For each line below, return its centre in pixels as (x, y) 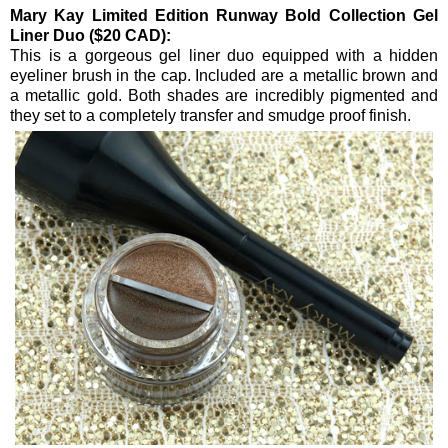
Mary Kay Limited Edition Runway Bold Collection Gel (224, 16)
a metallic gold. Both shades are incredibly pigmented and (224, 96)
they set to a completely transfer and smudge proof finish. (210, 116)
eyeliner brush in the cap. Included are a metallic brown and (224, 76)
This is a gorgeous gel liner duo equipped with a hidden (224, 56)
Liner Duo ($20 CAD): (90, 36)
